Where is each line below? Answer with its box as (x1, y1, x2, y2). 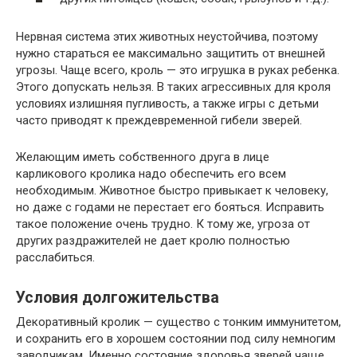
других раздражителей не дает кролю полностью (16, 233, 290, 249)
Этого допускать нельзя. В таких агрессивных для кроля (16, 80, 331, 95)
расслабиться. (16, 250, 95, 265)
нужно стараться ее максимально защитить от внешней (16, 46, 325, 61)
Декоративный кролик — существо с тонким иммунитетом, (16, 315, 341, 330)
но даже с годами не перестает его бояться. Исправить (16, 200, 324, 215)
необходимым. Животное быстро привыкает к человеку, (16, 183, 328, 198)
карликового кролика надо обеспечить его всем (16, 167, 286, 182)
